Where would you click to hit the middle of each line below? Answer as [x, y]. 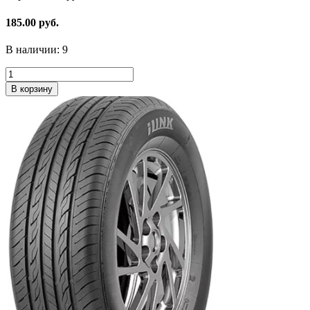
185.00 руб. [32, 22]
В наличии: [34, 49]
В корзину [32, 89]
